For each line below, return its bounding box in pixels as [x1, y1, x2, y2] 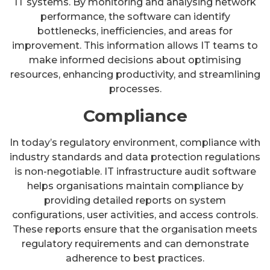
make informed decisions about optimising [29, 54, 241, 66]
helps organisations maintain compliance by [27, 180, 243, 192]
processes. [108, 83, 162, 95]
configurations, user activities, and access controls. [12, 209, 258, 221]
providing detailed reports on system [44, 194, 226, 206]
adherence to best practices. [66, 252, 204, 264]
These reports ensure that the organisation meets [13, 223, 257, 235]
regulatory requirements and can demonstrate [21, 237, 249, 250]
